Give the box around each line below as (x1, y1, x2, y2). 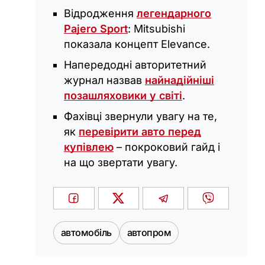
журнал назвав (64, 73, 145, 86)
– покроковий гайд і (114, 140, 220, 153)
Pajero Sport (64, 22, 128, 35)
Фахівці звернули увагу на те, (64, 109, 217, 122)
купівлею (64, 140, 114, 153)
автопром (127, 226, 172, 238)
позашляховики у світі (64, 89, 182, 102)
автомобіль (61, 226, 112, 238)
